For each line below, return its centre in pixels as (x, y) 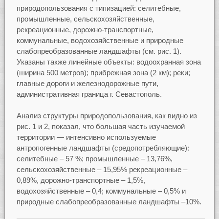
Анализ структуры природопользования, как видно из (107, 116)
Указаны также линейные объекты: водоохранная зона (109, 62)
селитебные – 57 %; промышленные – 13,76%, (94, 159)
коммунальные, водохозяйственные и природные (100, 40)
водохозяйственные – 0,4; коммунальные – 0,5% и (101, 191)
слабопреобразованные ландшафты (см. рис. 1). (99, 51)
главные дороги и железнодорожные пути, (87, 83)
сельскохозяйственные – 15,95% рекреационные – (102, 170)
